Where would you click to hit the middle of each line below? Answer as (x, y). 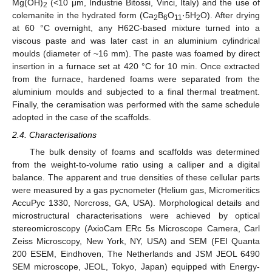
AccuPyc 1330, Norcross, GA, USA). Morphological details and (136, 202)
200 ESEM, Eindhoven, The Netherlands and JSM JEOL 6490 (136, 253)
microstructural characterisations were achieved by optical (136, 215)
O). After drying (230, 15)
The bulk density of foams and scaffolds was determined (144, 151)
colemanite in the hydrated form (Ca (83, 15)
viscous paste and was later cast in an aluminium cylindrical (136, 41)
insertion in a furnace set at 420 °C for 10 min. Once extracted (136, 66)
